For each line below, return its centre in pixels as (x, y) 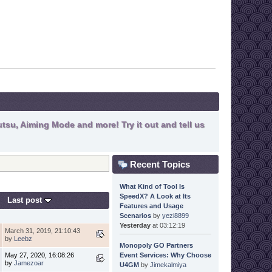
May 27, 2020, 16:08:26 (40, 255)
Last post (26, 200)
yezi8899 (175, 215)
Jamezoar (29, 263)
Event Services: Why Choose (165, 255)
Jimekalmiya (168, 264)
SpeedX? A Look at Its (155, 196)
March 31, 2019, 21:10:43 (43, 230)
